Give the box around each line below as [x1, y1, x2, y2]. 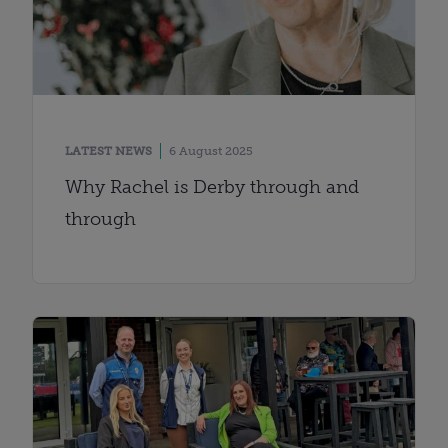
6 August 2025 [169, 143, 253, 158]
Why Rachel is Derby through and [65, 175, 359, 198]
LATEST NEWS [65, 143, 152, 158]
